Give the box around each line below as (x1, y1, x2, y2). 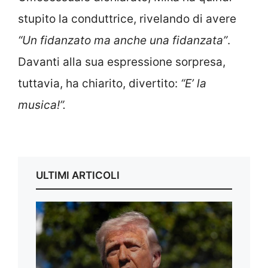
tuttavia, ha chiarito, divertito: (18, 76, 181, 90)
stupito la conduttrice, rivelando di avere (18, 11, 236, 26)
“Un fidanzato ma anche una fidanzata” (18, 33, 227, 47)
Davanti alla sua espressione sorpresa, (18, 54, 226, 69)
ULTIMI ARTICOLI (36, 169, 120, 182)
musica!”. (18, 98, 66, 112)
